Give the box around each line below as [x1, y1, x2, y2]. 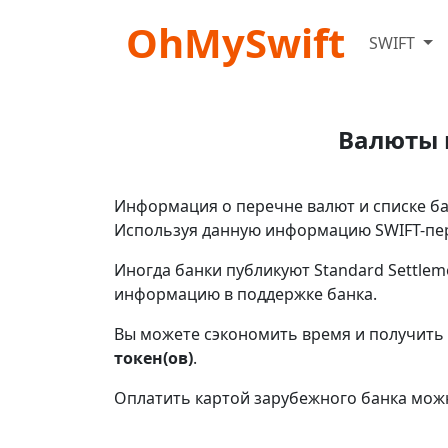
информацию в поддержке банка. [114, 283, 377, 305]
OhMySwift [126, 15, 345, 70]
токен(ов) [114, 347, 193, 369]
